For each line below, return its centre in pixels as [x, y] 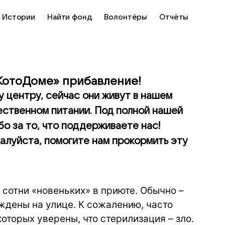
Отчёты [174, 17]
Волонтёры [126, 17]
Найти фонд [70, 17]
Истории [19, 17]
